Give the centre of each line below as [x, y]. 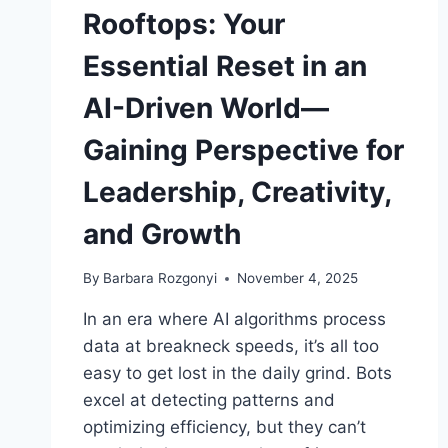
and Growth [162, 233]
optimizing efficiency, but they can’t [224, 427]
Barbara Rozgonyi [160, 278]
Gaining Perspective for [243, 149]
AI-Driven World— [206, 107]
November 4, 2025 [298, 278]
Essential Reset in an [225, 65]
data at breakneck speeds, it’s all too [231, 346]
